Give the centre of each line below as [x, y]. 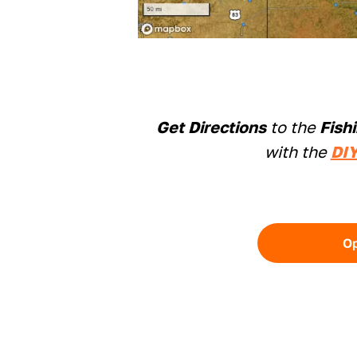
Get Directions [212, 126]
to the [293, 126]
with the [297, 151]
